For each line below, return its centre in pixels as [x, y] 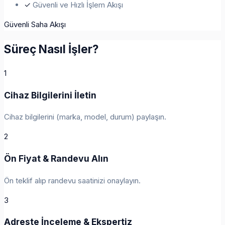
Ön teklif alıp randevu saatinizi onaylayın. [72, 180]
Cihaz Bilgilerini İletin [50, 95]
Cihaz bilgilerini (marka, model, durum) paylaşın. [85, 117]
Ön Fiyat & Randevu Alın [56, 158]
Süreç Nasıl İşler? [51, 49]
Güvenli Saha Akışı [35, 24]
